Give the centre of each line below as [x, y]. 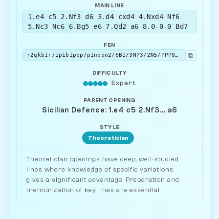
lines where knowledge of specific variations [100, 170]
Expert [124, 83]
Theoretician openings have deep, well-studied [103, 159]
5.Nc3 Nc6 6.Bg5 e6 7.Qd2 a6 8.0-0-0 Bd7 [108, 26]
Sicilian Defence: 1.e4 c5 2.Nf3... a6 [109, 110]
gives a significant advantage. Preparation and [103, 180]
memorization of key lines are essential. [94, 190]
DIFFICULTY [109, 73]
